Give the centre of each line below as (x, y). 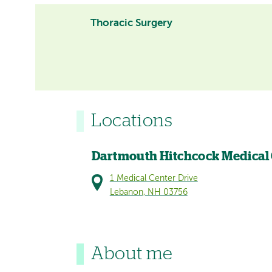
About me (132, 254)
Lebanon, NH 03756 (148, 192)
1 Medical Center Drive (154, 178)
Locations (132, 121)
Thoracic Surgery (132, 23)
